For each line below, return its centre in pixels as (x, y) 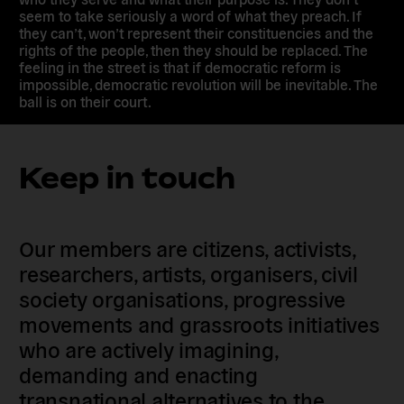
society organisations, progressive (183, 298)
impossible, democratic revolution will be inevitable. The (199, 83)
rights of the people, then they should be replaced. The (194, 49)
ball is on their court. (86, 101)
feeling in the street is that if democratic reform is (180, 66)
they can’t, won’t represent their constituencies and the (197, 32)
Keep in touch (128, 177)
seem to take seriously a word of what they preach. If (191, 15)
